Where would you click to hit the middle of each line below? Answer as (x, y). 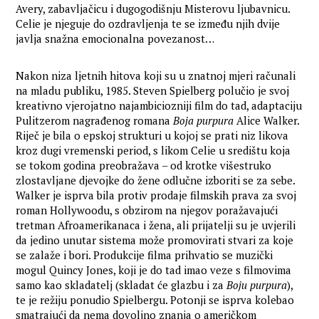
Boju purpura (257, 285)
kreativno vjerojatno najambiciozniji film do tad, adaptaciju (159, 106)
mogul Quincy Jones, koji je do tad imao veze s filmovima (154, 270)
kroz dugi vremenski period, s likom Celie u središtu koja (153, 151)
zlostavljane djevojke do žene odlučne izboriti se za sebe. (156, 181)
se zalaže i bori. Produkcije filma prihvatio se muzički (145, 255)
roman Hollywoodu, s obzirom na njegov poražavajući (147, 210)
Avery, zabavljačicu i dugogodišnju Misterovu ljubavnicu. (153, 9)
